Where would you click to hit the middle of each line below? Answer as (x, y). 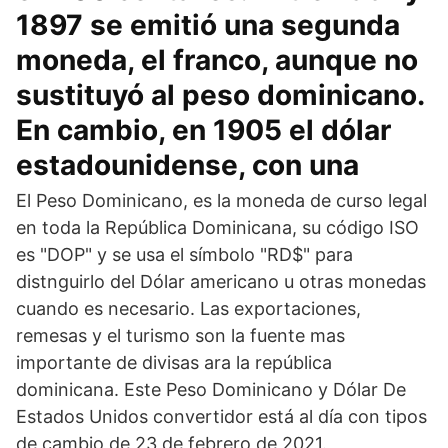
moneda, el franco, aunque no (217, 60)
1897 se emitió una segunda (208, 25)
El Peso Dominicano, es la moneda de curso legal (221, 200)
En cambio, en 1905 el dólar (203, 130)
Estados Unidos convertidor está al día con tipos (221, 416)
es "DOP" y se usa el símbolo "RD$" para (184, 254)
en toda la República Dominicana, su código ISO (217, 227)
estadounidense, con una (187, 165)
